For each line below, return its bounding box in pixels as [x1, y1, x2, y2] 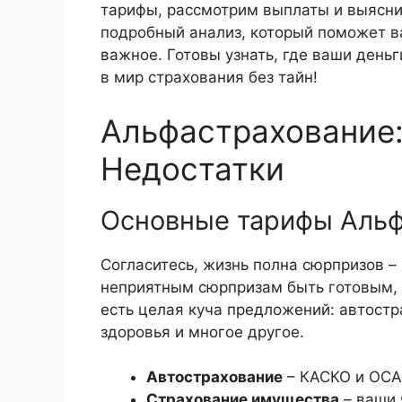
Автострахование [146, 368, 283, 387]
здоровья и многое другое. [100, 322, 304, 341]
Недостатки [100, 149, 284, 188]
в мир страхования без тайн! [100, 68, 318, 87]
